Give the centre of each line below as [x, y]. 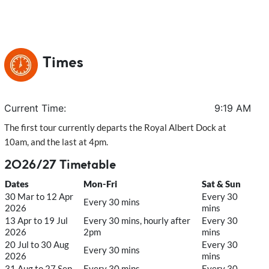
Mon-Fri [101, 183]
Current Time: [35, 108]
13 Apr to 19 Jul [37, 220]
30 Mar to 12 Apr [39, 196]
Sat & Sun [222, 183]
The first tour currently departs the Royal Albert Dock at [116, 127]
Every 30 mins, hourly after [137, 220]
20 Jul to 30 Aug [37, 244]
